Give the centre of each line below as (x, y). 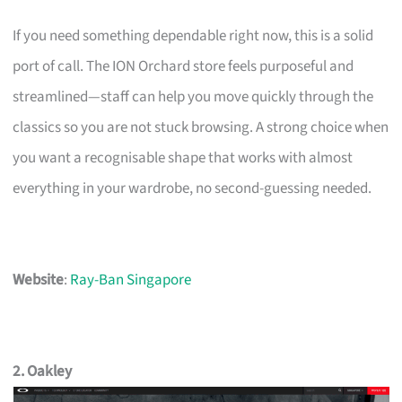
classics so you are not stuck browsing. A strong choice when (201, 127)
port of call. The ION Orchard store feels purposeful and (184, 66)
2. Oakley (43, 371)
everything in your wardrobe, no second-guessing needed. (192, 188)
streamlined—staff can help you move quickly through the (193, 96)
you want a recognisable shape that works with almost (183, 157)
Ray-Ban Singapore (131, 280)
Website (39, 280)
